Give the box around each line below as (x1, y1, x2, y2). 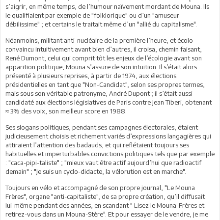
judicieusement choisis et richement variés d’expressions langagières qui (5, 132, 211, 140)
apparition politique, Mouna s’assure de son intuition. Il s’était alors (5, 63, 197, 71)
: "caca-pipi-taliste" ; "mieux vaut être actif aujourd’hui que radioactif (5, 159, 201, 167)
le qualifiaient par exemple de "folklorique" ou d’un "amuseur (5, 11, 179, 20)
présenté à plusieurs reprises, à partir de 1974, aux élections (5, 72, 176, 80)
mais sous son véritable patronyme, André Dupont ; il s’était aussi (5, 89, 192, 98)
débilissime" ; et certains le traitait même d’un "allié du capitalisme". (5, 20, 198, 28)
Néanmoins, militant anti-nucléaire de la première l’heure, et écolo (5, 36, 193, 45)
